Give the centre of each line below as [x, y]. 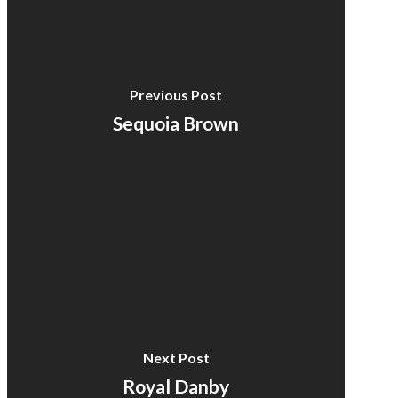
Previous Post [176, 95]
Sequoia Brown [176, 123]
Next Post [176, 357]
